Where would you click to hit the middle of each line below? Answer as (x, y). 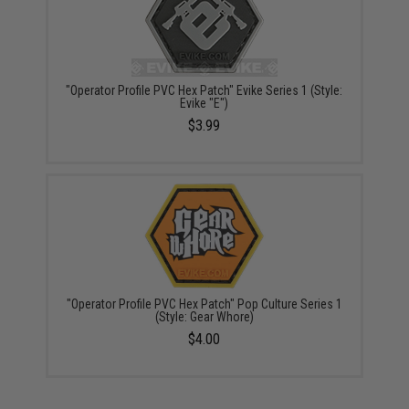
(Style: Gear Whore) (204, 317)
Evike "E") (204, 103)
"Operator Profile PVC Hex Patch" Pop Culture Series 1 (204, 304)
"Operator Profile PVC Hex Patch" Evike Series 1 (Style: (204, 90)
